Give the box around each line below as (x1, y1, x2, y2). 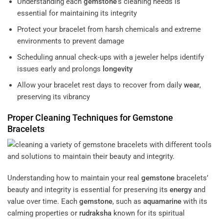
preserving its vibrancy (17, 92, 90, 101)
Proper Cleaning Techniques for (7, 112, 132, 123)
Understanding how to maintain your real (7, 173, 141, 182)
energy (170, 185, 192, 194)
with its (181, 197, 207, 206)
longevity (102, 64, 132, 73)
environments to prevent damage (17, 36, 124, 45)
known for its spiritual (111, 208, 185, 218)
